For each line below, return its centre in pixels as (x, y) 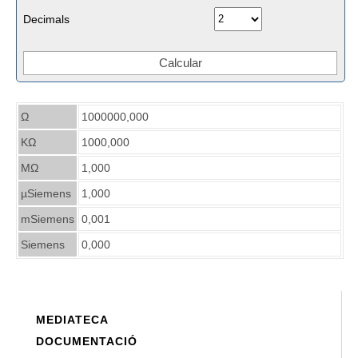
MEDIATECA (72, 319)
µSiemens (46, 193)
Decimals (46, 19)
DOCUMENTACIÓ (87, 341)
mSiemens (48, 219)
